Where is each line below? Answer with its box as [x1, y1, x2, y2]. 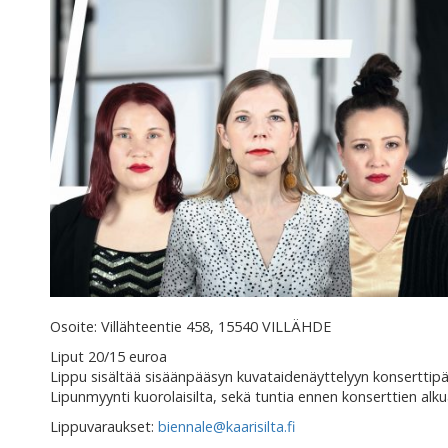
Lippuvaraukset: [50, 417, 158, 437]
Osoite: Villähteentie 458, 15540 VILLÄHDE [50, 317, 331, 337]
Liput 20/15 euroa [50, 347, 167, 367]
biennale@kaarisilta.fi [158, 417, 295, 437]
